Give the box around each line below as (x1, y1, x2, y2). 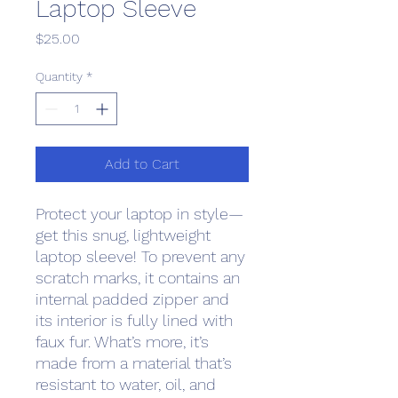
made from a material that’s (36, 354, 232, 372)
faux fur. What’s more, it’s (36, 332, 209, 351)
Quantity (36, 69, 83, 84)
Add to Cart (105, 155, 179, 172)
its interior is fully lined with (36, 311, 233, 330)
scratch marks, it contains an (36, 268, 240, 287)
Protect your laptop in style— (36, 204, 243, 223)
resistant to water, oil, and (36, 375, 216, 394)
